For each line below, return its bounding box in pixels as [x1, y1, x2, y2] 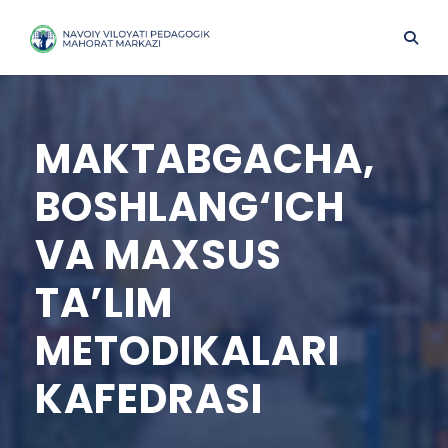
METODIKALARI [35, 323, 340, 379]
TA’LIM [35, 275, 173, 331]
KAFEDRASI [35, 371, 263, 427]
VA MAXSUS [35, 227, 282, 283]
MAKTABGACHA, [35, 131, 375, 187]
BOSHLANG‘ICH [35, 179, 345, 235]
